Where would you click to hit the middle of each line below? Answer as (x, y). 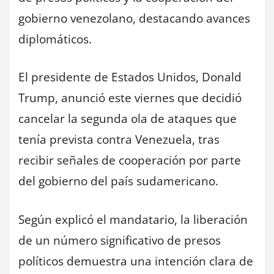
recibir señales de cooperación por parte (130, 161)
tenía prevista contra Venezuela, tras (119, 140)
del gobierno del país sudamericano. (118, 181)
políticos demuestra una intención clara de (136, 261)
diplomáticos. (55, 39)
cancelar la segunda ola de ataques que (128, 119)
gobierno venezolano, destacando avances (134, 18)
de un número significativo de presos (120, 240)
